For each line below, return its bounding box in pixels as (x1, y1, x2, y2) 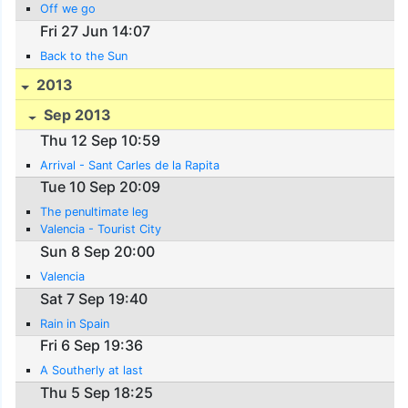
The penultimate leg (40, 205, 149, 219)
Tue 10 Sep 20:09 (40, 178, 161, 197)
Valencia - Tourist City (40, 222, 162, 237)
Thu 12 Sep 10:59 (40, 130, 161, 149)
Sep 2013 (40, 106, 112, 125)
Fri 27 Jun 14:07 (40, 22, 151, 40)
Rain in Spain (40, 316, 110, 331)
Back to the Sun (40, 49, 128, 63)
